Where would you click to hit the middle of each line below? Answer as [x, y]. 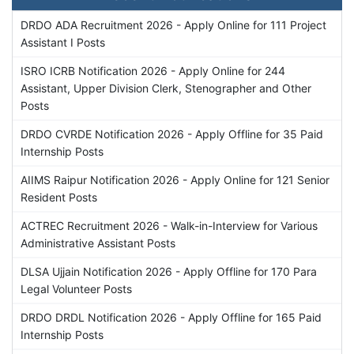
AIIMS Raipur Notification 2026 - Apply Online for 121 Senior [175, 179]
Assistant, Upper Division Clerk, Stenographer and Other [166, 88]
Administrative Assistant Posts [98, 243]
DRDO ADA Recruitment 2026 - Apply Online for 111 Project [173, 24]
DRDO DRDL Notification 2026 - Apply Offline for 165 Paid [171, 317]
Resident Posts [59, 197]
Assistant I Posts [63, 42]
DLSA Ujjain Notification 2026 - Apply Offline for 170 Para [169, 271]
